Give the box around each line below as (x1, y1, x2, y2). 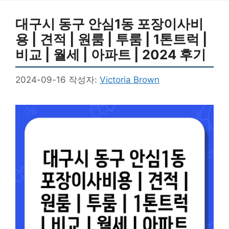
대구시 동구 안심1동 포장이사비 (15, 16, 203, 32)
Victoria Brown (100, 74, 159, 85)
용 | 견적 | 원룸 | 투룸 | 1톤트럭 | (15, 31, 208, 47)
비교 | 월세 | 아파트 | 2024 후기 (15, 47, 206, 62)
